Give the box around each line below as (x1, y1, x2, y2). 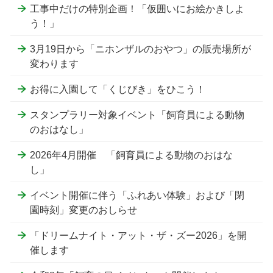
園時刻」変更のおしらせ (30, 204, 137, 215)
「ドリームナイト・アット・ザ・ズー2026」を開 (30, 230, 247, 241)
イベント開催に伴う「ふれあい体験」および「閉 (30, 190, 244, 200)
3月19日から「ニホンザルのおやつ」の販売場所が (30, 43, 251, 54)
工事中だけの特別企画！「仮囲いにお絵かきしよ (30, 3, 244, 14)
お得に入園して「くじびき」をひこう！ (30, 83, 205, 94)
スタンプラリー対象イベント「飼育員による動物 (30, 109, 244, 120)
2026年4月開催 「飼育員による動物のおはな (30, 149, 233, 160)
